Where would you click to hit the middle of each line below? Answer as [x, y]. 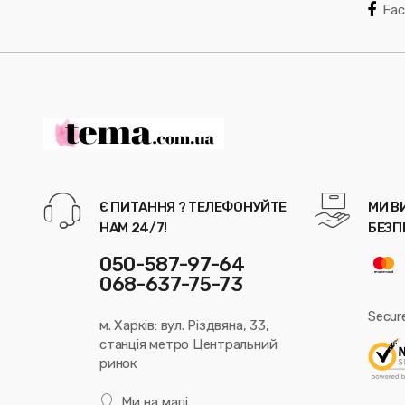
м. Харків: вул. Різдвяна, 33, [184, 325]
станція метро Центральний [188, 344]
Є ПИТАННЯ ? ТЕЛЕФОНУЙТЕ [193, 207]
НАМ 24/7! [133, 228]
